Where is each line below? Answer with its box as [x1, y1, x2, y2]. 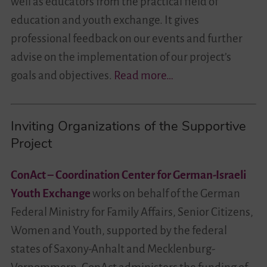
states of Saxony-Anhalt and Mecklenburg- [10, 243, 215, 256]
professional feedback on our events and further [10, 32, 243, 45]
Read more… [113, 69, 173, 82]
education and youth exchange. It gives [10, 14, 199, 27]
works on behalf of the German [90, 187, 240, 200]
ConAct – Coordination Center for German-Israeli [10, 169, 246, 182]
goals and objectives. [10, 69, 114, 82]
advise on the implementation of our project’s [10, 51, 231, 64]
